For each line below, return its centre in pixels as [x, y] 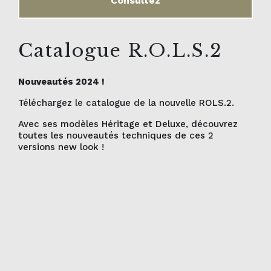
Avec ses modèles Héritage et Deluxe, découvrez [128, 124]
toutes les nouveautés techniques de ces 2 [116, 135]
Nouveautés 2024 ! [63, 81]
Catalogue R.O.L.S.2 [120, 50]
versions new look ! [61, 147]
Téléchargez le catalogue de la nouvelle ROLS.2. [126, 103]
